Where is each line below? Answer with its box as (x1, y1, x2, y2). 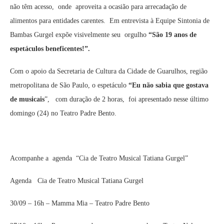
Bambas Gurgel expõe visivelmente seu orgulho (10, 31, 148, 39)
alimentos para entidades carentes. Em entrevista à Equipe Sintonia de (10, 17, 209, 25)
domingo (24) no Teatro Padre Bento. (10, 109, 116, 117)
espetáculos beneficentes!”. (10, 45, 90, 53)
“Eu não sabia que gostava (128, 81, 208, 89)
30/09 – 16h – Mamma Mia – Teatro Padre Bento (10, 199, 149, 207)
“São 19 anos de (148, 31, 196, 39)
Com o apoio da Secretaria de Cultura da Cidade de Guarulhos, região (10, 67, 207, 75)
